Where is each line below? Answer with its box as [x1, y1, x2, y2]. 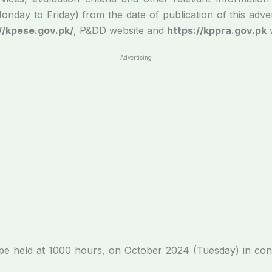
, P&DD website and [73, 24, 167, 36]
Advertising [120, 54, 152, 61]
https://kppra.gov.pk [167, 24, 267, 36]
